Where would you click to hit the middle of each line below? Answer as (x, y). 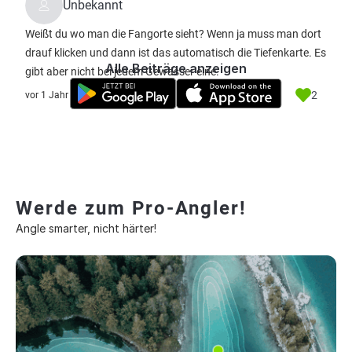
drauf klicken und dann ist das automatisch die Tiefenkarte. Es (176, 53)
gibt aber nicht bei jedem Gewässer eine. (122, 71)
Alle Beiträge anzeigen (176, 68)
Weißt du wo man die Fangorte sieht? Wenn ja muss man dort (173, 34)
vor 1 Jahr (47, 95)
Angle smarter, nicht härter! (86, 228)
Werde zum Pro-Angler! (131, 208)
